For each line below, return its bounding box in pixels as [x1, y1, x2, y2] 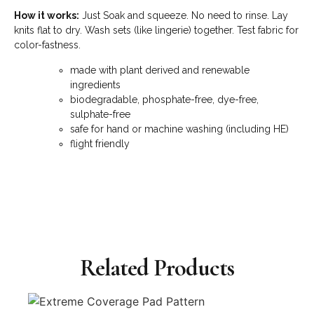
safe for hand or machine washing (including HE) [70, 123, 289, 135]
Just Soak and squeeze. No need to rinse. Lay [79, 10, 288, 22]
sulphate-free [70, 108, 130, 120]
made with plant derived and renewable [70, 64, 250, 76]
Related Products [80, 254, 234, 283]
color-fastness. [14, 39, 81, 51]
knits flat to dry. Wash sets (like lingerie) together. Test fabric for [14, 25, 299, 36]
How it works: [14, 10, 79, 22]
